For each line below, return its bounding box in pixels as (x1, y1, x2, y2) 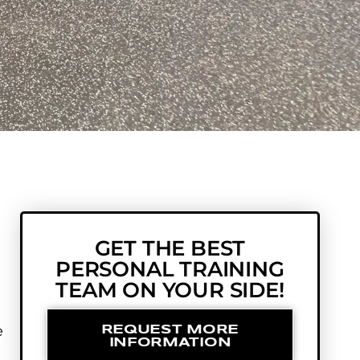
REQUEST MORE (100, 324, 239, 337)
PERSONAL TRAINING (55, 256, 284, 283)
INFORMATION (108, 337, 231, 350)
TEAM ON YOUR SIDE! (55, 277, 284, 304)
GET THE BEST (94, 235, 246, 262)
